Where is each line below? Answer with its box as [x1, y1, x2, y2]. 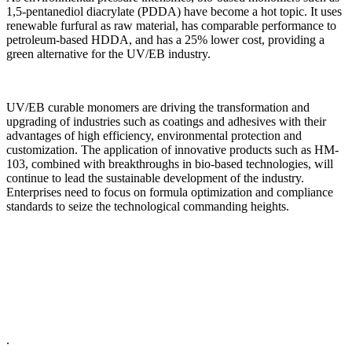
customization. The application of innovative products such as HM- [6, 142, 339, 156]
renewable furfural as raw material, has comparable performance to [6, 18, 336, 32]
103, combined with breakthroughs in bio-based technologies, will [6, 156, 333, 170]
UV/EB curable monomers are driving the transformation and [6, 100, 310, 114]
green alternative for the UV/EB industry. [6, 46, 211, 60]
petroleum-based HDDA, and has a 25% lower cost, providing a [6, 32, 324, 46]
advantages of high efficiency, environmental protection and [6, 128, 302, 142]
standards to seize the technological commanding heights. [6, 199, 289, 213]
